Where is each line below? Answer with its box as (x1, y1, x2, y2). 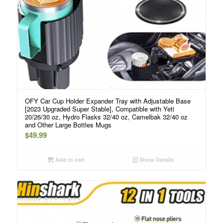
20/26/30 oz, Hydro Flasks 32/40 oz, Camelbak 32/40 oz (24, 112, 188, 122)
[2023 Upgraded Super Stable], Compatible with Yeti (24, 104, 174, 114)
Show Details (138, 156, 174, 164)
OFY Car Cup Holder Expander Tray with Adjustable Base (24, 96, 191, 106)
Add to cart (53, 156, 85, 164)
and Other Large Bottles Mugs (24, 120, 111, 130)
